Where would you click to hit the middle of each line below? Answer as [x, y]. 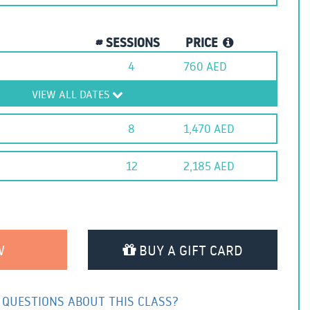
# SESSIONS [127, 43]
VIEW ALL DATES [72, 94]
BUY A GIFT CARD [189, 250]
